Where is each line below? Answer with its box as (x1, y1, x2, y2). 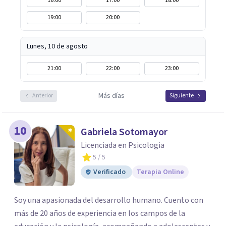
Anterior (32, 91, 53, 100)
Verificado (93, 167, 126, 177)
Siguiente (169, 91, 194, 100)
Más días (98, 91, 125, 101)
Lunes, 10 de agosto (27, 41, 88, 51)
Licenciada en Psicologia (81, 140, 164, 151)
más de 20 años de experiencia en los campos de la (14, 208, 185, 219)
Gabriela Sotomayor (81, 125, 167, 139)
